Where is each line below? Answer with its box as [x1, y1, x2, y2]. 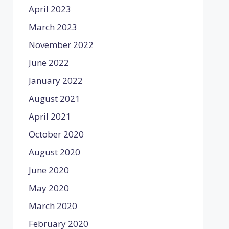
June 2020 [28, 164, 69, 176]
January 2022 [28, 74, 83, 86]
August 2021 [28, 92, 80, 104]
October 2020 [28, 128, 84, 140]
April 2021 [28, 110, 71, 122]
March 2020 [28, 199, 77, 212]
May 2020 [28, 181, 69, 194]
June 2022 [28, 56, 69, 68]
